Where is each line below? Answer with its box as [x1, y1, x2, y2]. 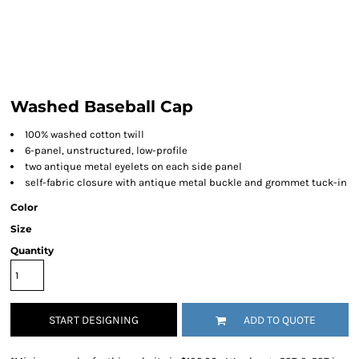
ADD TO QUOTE [243, 313, 316, 328]
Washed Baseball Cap [10, 97, 193, 116]
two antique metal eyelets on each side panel [25, 160, 242, 172]
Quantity [10, 244, 54, 256]
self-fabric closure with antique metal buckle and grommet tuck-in [25, 176, 347, 188]
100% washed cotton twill [25, 128, 144, 140]
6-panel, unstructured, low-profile [25, 144, 188, 156]
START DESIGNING [49, 313, 139, 328]
